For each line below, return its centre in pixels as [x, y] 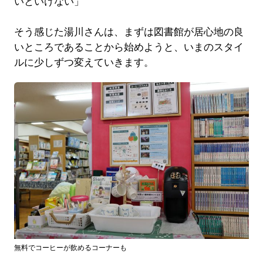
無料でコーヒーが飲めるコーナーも [70, 247]
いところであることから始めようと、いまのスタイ [129, 48]
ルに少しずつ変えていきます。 [84, 63]
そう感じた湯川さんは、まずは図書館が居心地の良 [129, 32]
